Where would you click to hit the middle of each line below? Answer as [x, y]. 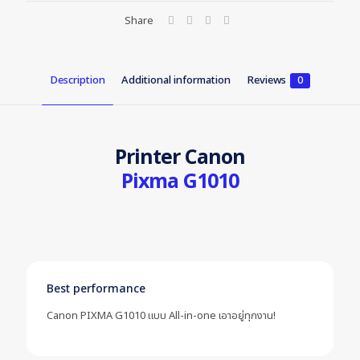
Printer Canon [180, 157]
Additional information [176, 80]
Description [78, 80]
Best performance [96, 289]
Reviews [266, 80]
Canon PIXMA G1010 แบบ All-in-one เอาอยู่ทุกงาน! [161, 316]
